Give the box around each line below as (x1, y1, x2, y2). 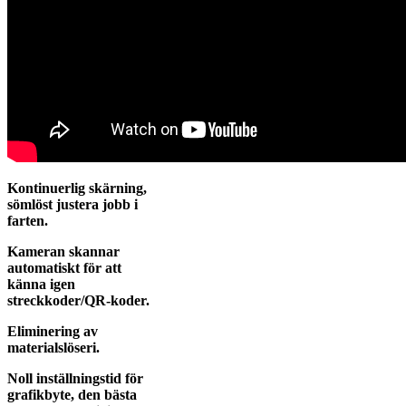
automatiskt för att (7, 260, 121, 276)
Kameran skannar (7, 244, 120, 260)
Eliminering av (7, 324, 98, 340)
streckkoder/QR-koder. (7, 293, 150, 309)
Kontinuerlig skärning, (7, 180, 147, 197)
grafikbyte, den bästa (7, 387, 137, 403)
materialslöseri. (7, 340, 100, 356)
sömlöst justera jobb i (7, 197, 138, 213)
